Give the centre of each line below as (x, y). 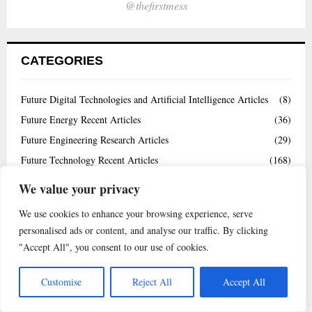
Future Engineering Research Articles (95, 139)
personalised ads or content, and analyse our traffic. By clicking (143, 230)
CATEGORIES (62, 60)
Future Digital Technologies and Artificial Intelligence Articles (145, 99)
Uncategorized (49, 240)
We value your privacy (79, 189)
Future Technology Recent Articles (89, 159)
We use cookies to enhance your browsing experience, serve (136, 213)
